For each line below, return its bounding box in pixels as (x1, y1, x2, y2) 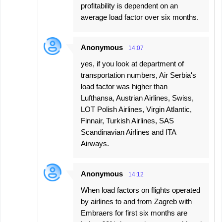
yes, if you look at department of (81, 59, 184, 68)
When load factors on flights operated (81, 185, 200, 194)
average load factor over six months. (81, 12, 199, 21)
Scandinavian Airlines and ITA (81, 127, 176, 136)
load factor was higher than (81, 82, 167, 91)
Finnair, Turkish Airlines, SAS (81, 116, 174, 125)
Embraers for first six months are (81, 208, 187, 217)
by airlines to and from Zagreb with (81, 197, 192, 206)
